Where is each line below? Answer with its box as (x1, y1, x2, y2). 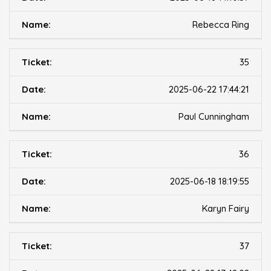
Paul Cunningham (178, 111, 249, 123)
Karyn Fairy (202, 203, 249, 215)
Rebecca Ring (192, 19, 249, 31)
